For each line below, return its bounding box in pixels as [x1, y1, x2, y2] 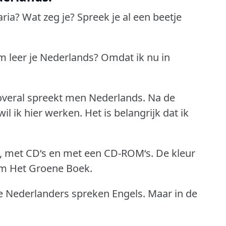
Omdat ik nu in [101, 50, 170, 65]
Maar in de [148, 187, 197, 201]
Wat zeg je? [22, 10, 75, 24]
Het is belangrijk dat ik [85, 106, 189, 120]
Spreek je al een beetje [77, 10, 182, 24]
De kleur [156, 146, 195, 160]
